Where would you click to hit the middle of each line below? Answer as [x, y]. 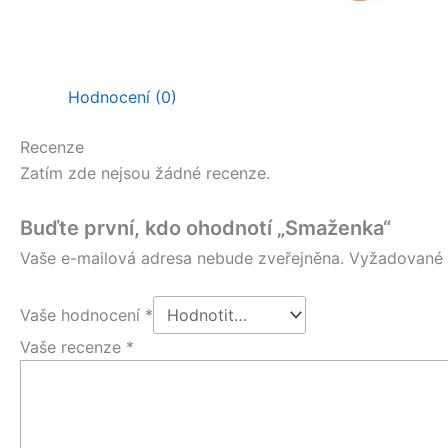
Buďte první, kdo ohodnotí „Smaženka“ [205, 227]
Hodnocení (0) [122, 97]
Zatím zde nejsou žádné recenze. [145, 173]
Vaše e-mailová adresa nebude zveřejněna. [182, 257]
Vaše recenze [73, 347]
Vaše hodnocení [82, 315]
